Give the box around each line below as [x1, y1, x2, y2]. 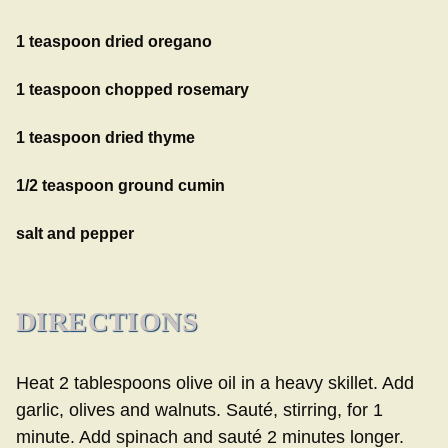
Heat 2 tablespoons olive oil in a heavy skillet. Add [16, 373, 414, 394]
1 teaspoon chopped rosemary [16, 81, 249, 99]
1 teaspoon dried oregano [16, 33, 212, 51]
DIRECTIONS [16, 306, 198, 338]
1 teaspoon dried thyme [16, 129, 195, 147]
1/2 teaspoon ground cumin [16, 177, 225, 195]
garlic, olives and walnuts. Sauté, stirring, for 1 [16, 400, 383, 421]
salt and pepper [16, 225, 134, 243]
